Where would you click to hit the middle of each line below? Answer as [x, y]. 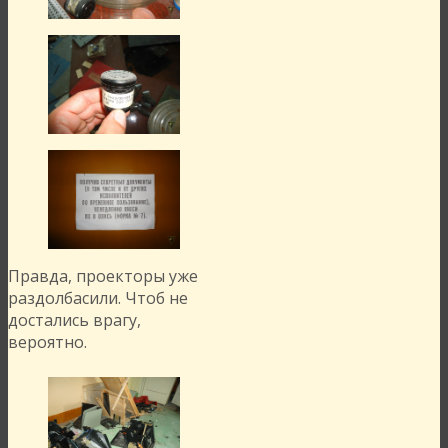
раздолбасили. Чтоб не [98, 298]
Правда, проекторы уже [103, 276]
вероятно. [47, 342]
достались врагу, [74, 320]
